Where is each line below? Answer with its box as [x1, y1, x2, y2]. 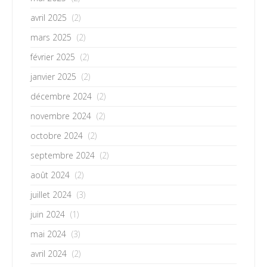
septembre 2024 [30, 149, 95, 161]
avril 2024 [30, 247, 67, 259]
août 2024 [30, 169, 70, 181]
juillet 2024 [30, 188, 72, 200]
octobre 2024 [30, 129, 83, 141]
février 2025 [30, 51, 75, 63]
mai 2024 [30, 228, 66, 240]
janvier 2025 [30, 70, 76, 82]
